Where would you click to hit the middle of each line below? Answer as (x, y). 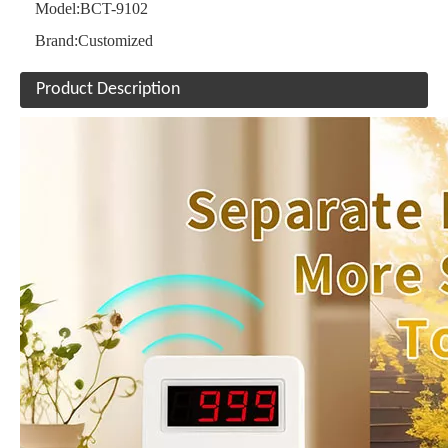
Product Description (108, 89)
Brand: (56, 40)
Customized (115, 40)
